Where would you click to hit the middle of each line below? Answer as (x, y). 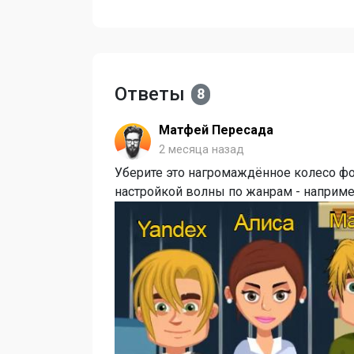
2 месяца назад (201, 150)
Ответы (150, 94)
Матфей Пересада (216, 130)
